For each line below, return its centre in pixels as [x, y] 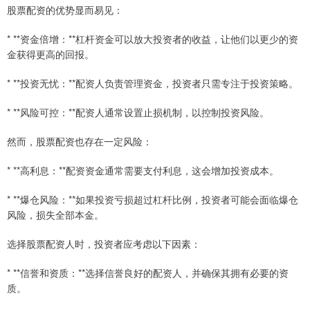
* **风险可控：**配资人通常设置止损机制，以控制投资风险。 [138, 112]
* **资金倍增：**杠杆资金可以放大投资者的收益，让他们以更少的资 [153, 38]
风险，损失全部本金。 [55, 214]
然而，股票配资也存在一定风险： [80, 141]
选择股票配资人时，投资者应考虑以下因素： [104, 243]
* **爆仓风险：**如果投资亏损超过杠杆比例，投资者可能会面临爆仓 [153, 199]
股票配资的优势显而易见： [65, 9]
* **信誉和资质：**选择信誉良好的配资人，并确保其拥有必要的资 [148, 272]
